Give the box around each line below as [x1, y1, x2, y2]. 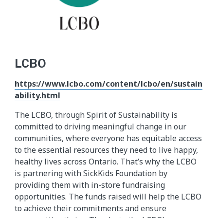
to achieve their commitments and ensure [15, 202, 166, 214]
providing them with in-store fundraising [15, 179, 165, 190]
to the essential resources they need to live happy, [15, 144, 198, 155]
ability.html [15, 90, 60, 101]
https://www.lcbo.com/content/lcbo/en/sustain [15, 78, 202, 89]
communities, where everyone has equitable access [15, 132, 202, 144]
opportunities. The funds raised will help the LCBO [15, 191, 201, 202]
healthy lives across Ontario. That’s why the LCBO [15, 156, 197, 167]
